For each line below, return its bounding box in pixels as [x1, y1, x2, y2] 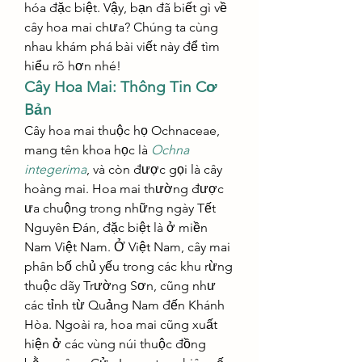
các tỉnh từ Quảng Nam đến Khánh [24, 297, 225, 313]
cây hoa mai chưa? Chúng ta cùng [24, 19, 218, 35]
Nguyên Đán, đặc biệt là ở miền [24, 220, 208, 235]
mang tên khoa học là [24, 142, 151, 158]
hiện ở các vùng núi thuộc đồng [24, 336, 206, 351]
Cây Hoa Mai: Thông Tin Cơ [24, 78, 217, 96]
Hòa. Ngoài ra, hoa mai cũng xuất [24, 317, 217, 332]
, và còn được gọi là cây [86, 162, 222, 177]
